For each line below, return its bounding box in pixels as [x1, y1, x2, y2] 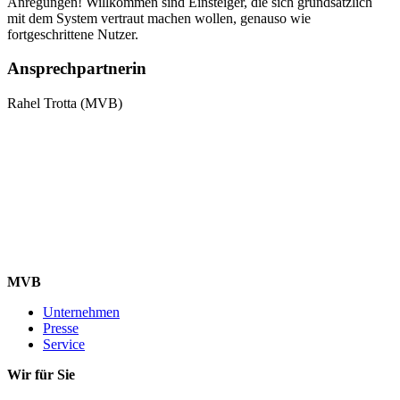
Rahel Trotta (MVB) [7, 96, 122, 112]
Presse [43, 321, 79, 337]
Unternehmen [43, 304, 120, 321]
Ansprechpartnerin [7, 59, 146, 79]
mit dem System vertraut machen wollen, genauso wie [7, 10, 311, 26]
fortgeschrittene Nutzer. [7, 26, 138, 42]
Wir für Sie [7, 367, 75, 383]
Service [43, 337, 85, 353]
